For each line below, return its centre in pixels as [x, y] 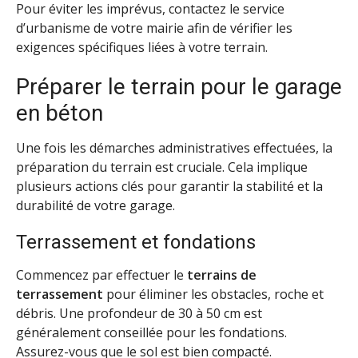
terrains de [222, 275]
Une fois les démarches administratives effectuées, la [174, 147]
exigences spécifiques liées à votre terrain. [142, 47]
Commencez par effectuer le [101, 275]
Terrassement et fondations [136, 243]
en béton [60, 113]
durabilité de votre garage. [95, 205]
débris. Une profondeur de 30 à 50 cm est [139, 314]
